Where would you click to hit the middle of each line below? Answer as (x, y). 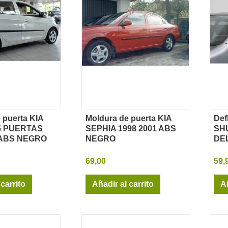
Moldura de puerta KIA (129, 118)
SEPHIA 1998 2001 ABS (131, 128)
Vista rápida (139, 123)
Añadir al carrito (123, 184)
